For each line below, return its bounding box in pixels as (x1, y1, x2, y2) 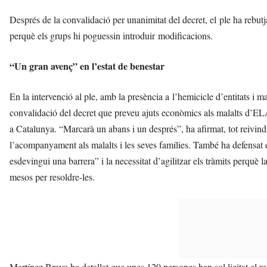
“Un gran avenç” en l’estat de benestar (10, 58, 164, 73)
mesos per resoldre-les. (10, 170, 98, 183)
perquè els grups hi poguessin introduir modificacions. (10, 29, 216, 42)
